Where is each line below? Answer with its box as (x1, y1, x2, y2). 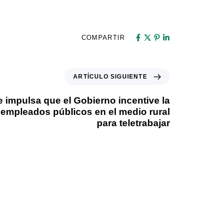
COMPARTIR (81, 34, 125, 42)
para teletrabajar (97, 118, 170, 129)
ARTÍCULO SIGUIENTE (73, 73, 147, 81)
